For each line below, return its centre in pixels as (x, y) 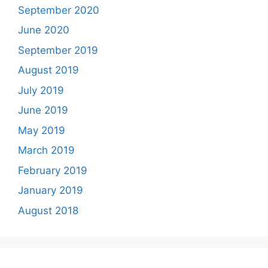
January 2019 (51, 191)
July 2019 (41, 90)
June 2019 (43, 110)
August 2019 (48, 70)
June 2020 (44, 30)
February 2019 (53, 170)
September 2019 (58, 50)
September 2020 (59, 10)
